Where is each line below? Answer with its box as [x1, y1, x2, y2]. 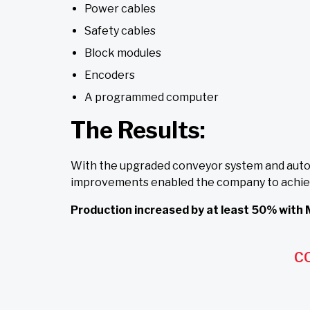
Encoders [84, 69, 135, 82]
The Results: [71, 116, 206, 145]
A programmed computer [84, 91, 219, 104]
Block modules [84, 46, 161, 60]
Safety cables [84, 24, 156, 38]
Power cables [84, 2, 156, 16]
